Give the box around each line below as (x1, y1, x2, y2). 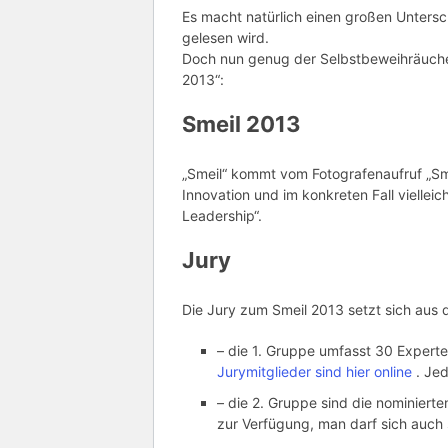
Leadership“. (182, 207, 262, 225)
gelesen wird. (182, 29, 269, 47)
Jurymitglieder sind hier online (217, 363, 416, 381)
